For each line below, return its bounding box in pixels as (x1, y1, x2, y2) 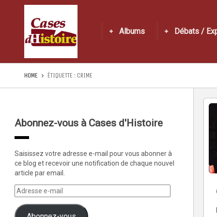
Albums (119, 27, 145, 36)
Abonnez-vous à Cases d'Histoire (15, 117, 163, 129)
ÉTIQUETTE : (47, 71, 77, 79)
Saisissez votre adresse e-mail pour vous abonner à (15, 150, 172, 157)
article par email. (15, 169, 65, 177)
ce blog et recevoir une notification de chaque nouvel (15, 159, 174, 167)
